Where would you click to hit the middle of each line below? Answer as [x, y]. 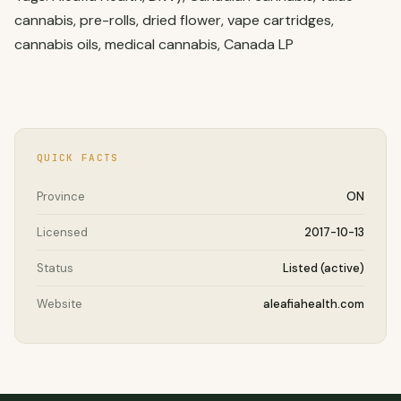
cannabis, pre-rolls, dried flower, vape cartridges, [174, 20]
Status [55, 268]
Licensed [62, 232]
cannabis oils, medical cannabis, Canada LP [154, 44]
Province [61, 196]
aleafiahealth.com [314, 304]
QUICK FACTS [78, 158]
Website [60, 304]
